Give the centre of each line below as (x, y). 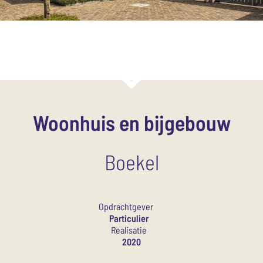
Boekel (131, 162)
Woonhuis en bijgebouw (131, 122)
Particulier (129, 218)
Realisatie (129, 230)
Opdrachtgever (126, 206)
